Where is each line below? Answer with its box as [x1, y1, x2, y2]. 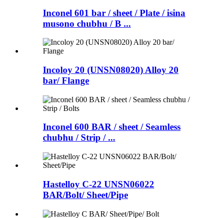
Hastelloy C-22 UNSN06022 [43, 179, 154, 189]
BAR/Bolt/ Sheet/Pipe [43, 189, 128, 200]
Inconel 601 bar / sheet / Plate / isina [43, 7, 185, 18]
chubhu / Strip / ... [43, 132, 115, 143]
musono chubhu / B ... [43, 18, 131, 29]
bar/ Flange [43, 75, 89, 86]
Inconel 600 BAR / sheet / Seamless [43, 122, 181, 132]
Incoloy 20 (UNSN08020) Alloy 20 [43, 64, 179, 75]
